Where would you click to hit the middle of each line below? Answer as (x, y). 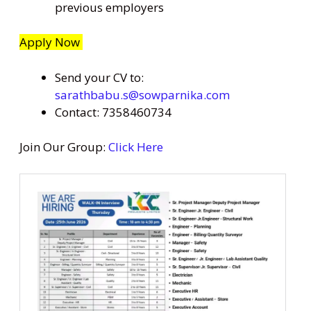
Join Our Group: (64, 147)
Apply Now (51, 42)
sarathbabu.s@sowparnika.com (142, 94)
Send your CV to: (99, 77)
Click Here (136, 147)
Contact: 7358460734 (113, 112)
